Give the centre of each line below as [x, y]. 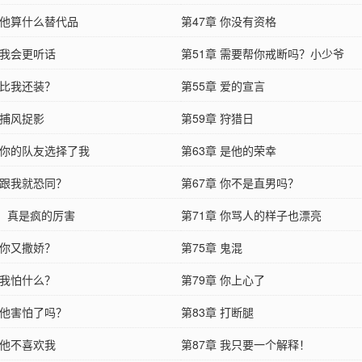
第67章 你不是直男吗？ [240, 182]
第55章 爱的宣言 [223, 85]
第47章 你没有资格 [229, 21]
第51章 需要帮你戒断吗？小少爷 [263, 53]
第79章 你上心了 [223, 279]
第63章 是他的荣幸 [229, 150]
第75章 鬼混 [212, 247]
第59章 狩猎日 [217, 118]
